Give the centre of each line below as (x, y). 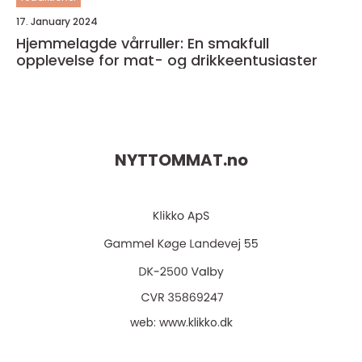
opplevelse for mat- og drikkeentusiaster (167, 60)
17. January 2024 (57, 21)
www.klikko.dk (196, 322)
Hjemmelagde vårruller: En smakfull (143, 43)
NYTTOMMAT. (170, 160)
